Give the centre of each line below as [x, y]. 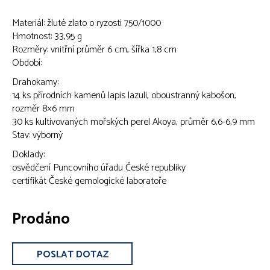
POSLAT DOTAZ [72, 254]
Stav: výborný [37, 135]
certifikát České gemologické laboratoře [89, 181]
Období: [27, 63]
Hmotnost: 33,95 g [47, 36]
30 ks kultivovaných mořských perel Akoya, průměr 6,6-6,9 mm [133, 122]
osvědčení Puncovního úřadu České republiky [99, 168]
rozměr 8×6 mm [43, 108]
